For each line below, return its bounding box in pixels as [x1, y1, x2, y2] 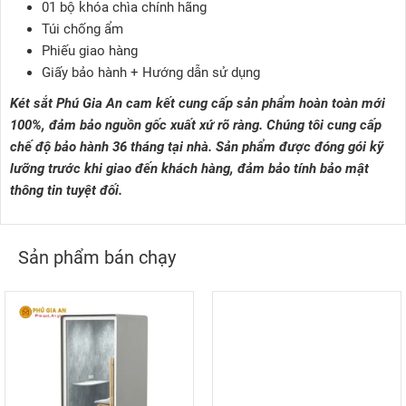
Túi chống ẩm [42, 21, 123, 38]
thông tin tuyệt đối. [10, 182, 122, 199]
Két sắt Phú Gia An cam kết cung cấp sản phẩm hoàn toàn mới [10, 95, 385, 112]
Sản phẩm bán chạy [18, 247, 176, 269]
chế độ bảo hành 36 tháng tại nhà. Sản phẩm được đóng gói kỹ [10, 139, 383, 156]
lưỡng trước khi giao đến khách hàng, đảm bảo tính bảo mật [10, 160, 369, 178]
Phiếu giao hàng [42, 43, 138, 60]
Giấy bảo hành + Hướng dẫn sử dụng [42, 64, 260, 82]
